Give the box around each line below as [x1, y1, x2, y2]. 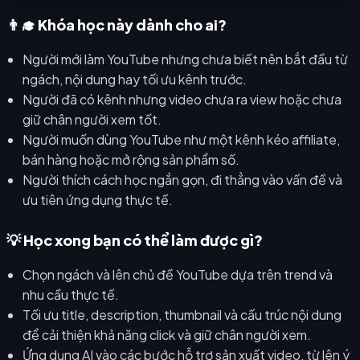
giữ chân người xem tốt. [22, 110, 162, 128]
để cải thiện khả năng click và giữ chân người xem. [22, 325, 311, 343]
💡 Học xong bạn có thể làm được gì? [6, 230, 263, 249]
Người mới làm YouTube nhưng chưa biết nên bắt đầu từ [22, 50, 348, 67]
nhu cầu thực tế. [22, 285, 119, 303]
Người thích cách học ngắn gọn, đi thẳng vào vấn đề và [22, 170, 342, 188]
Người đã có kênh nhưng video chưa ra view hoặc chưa [22, 90, 342, 108]
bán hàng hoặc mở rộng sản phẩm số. [22, 150, 239, 168]
